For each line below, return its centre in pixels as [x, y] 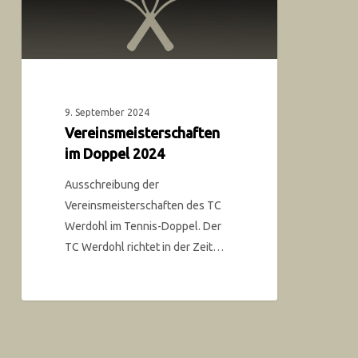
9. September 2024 [107, 113]
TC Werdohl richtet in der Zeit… [145, 247]
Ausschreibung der [112, 185]
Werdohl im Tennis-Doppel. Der [143, 227]
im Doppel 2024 [115, 154]
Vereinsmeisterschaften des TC [143, 206]
